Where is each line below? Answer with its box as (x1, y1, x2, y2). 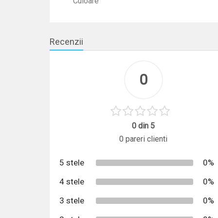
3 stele (59, 196, 84, 205)
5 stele (59, 158, 84, 167)
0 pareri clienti (119, 134, 167, 144)
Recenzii (50, 36, 83, 47)
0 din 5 (132, 121, 155, 130)
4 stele (59, 177, 84, 186)
